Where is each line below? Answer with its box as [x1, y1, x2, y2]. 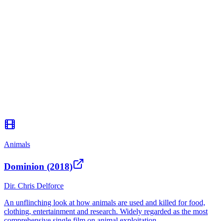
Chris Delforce [18, 182, 64, 190]
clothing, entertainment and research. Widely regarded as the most [4, 207, 208, 216]
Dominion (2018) [4, 161, 73, 172]
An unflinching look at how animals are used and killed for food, [4, 198, 205, 207]
